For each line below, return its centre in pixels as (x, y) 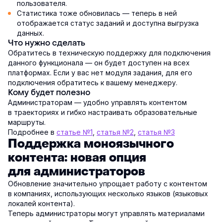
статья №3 (156, 132)
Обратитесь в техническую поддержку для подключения (109, 53)
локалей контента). (41, 204)
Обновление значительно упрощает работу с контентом (108, 184)
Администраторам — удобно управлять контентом (97, 103)
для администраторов (77, 172)
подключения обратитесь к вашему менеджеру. (93, 83)
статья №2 (115, 132)
